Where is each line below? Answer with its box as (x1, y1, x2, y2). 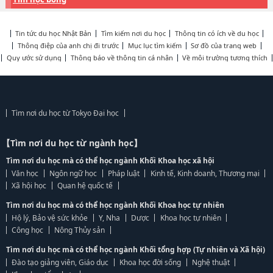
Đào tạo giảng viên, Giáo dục (12, 257, 109, 268)
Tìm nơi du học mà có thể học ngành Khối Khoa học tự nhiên (6, 200, 224, 210)
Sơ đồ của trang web (191, 41, 257, 50)
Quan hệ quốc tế (57, 180, 113, 191)
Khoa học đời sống (119, 257, 182, 268)
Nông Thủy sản (54, 225, 105, 235)
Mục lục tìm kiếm (128, 41, 182, 50)
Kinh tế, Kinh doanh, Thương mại (150, 168, 260, 179)
